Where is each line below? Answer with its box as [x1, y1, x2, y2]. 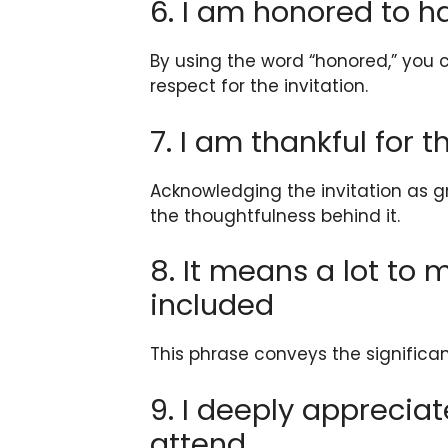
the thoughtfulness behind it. [150, 203, 400, 228]
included [150, 285, 274, 326]
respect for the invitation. [150, 74, 368, 99]
